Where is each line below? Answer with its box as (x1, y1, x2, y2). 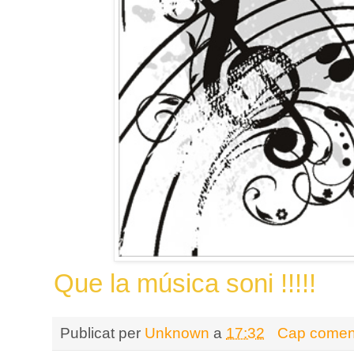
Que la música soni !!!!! (54, 268, 316, 298)
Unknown (145, 323, 209, 341)
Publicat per (60, 323, 145, 341)
